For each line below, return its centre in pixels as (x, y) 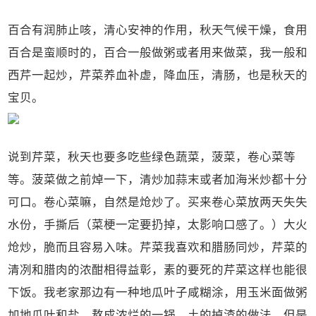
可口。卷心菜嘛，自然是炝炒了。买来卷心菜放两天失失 (158, 202)
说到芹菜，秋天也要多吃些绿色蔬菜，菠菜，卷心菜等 (152, 157)
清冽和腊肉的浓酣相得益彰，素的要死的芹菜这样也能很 (158, 269)
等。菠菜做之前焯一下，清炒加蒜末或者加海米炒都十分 (158, 179)
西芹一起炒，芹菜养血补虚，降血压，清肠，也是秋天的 (158, 75)
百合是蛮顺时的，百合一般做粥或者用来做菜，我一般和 (158, 52)
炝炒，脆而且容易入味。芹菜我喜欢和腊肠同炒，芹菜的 (158, 247)
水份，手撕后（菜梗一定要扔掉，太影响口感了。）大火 (158, 224)
